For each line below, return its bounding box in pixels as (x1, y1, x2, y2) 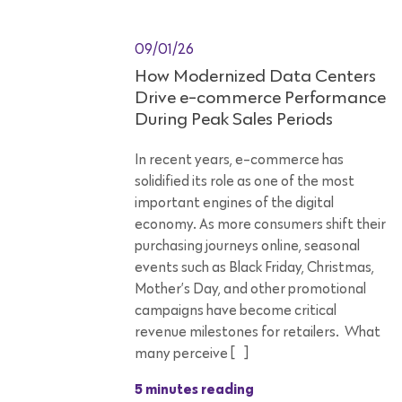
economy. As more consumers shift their (135, 217, 386, 232)
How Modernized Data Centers (135, 67, 376, 86)
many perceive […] (135, 346, 249, 362)
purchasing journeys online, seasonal (135, 239, 360, 254)
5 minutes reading (135, 383, 254, 398)
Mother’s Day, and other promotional (135, 282, 366, 297)
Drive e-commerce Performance (135, 89, 386, 108)
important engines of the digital (135, 196, 334, 211)
